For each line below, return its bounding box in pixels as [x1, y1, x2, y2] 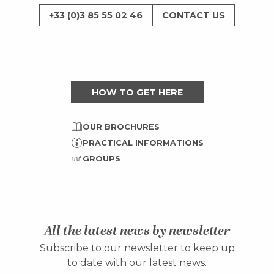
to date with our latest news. [67, 256, 207, 268]
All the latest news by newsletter [44, 221, 230, 241]
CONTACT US [162, 9, 225, 21]
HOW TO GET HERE [91, 86, 183, 98]
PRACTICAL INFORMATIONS [82, 138, 204, 148]
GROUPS [82, 154, 120, 164]
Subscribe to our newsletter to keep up [39, 242, 235, 254]
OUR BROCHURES [82, 122, 160, 132]
